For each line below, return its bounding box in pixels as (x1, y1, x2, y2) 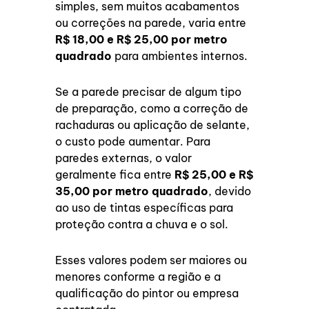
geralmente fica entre (55, 167, 175, 181)
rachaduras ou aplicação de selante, (55, 117, 250, 132)
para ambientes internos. (112, 48, 248, 63)
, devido (208, 183, 252, 198)
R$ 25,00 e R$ (175, 167, 254, 181)
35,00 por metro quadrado (55, 183, 209, 198)
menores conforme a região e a (55, 270, 221, 284)
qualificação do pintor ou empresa (55, 286, 239, 301)
